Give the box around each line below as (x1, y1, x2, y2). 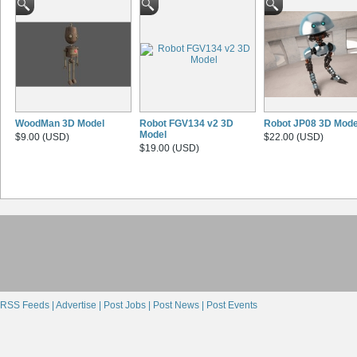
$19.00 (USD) (139, 143, 199, 155)
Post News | (153, 300, 206, 312)
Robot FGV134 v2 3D (139, 118, 233, 130)
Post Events (206, 300, 257, 312)
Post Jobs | (104, 300, 153, 312)
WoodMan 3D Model (15, 118, 104, 130)
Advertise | (56, 300, 104, 312)
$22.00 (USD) (264, 131, 324, 143)
